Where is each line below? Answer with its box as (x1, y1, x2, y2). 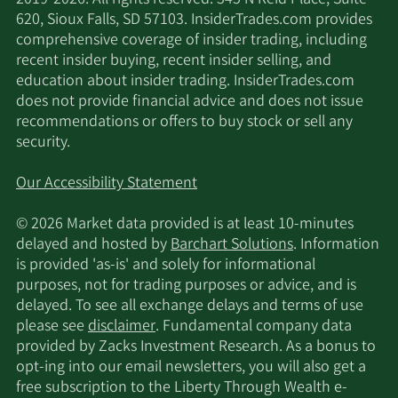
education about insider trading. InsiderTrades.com (16, 70, 354, 94)
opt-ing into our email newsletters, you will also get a (16, 356, 366, 380)
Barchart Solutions (171, 234, 293, 258)
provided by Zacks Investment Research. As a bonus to (16, 336, 376, 360)
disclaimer (88, 315, 155, 339)
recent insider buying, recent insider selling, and (16, 50, 331, 74)
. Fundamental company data (155, 315, 352, 339)
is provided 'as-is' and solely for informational (16, 254, 315, 278)
